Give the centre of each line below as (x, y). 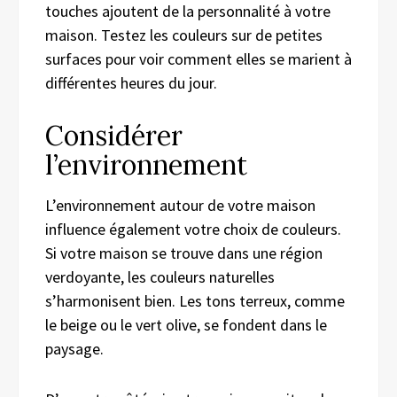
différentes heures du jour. (131, 83)
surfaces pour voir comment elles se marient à (198, 59)
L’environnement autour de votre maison (180, 206)
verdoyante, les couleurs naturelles (160, 277)
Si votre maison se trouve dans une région (184, 253)
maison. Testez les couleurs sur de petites (184, 35)
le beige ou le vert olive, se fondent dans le (186, 325)
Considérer (114, 136)
